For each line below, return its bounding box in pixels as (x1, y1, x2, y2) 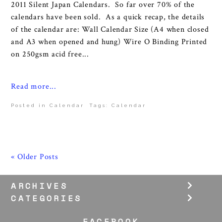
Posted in (11, 103, 50, 109)
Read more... (11, 81, 56, 92)
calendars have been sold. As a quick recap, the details (11, 12, 205, 23)
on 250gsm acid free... (11, 49, 89, 60)
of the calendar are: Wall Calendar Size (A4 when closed (11, 24, 209, 35)
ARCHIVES (11, 179, 68, 192)
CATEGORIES (11, 192, 82, 204)
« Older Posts (11, 152, 58, 163)
